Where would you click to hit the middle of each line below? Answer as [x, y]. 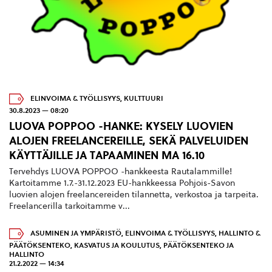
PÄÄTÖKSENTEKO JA [199, 246]
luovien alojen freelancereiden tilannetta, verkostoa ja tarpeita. [134, 195]
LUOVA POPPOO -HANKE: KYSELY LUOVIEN [121, 126]
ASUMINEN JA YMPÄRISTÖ [76, 233]
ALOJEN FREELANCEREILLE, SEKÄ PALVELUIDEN [129, 140]
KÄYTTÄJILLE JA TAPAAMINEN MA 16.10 [107, 155]
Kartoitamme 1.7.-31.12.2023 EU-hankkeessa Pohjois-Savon [122, 183]
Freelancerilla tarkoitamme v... [70, 206]
